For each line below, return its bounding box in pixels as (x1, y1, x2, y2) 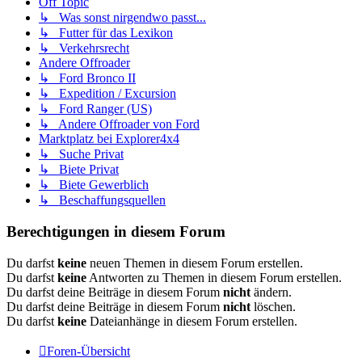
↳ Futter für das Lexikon (39, 26, 173, 40)
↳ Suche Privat (39, 147, 124, 162)
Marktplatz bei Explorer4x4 (39, 132, 179, 146)
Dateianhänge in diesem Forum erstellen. (86, 314, 297, 328)
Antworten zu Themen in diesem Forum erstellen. (86, 270, 342, 284)
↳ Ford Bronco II (39, 71, 136, 86)
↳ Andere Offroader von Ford (39, 117, 200, 132)
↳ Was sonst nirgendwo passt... (39, 11, 206, 25)
